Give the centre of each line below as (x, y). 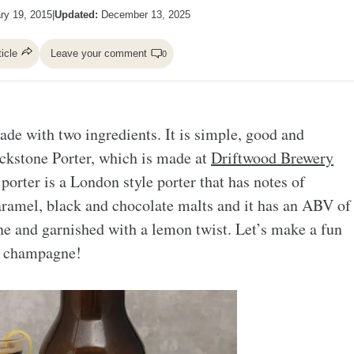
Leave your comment (99, 53)
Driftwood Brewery (272, 157)
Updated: (77, 14)
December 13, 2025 (145, 14)
